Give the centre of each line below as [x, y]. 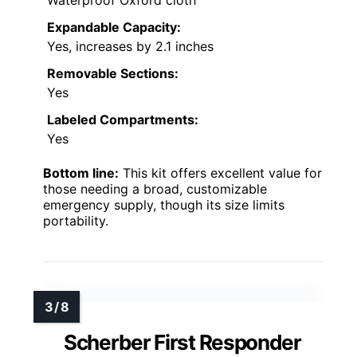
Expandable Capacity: [114, 27]
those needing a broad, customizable [155, 189]
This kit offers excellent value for [220, 173]
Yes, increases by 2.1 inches [130, 47]
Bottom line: [81, 173]
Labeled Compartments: [123, 120]
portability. [76, 221]
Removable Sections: [113, 74]
